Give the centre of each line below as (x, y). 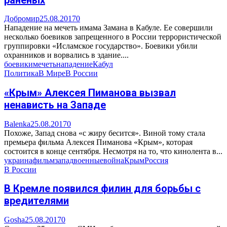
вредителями (36, 201)
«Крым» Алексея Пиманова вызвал (90, 92)
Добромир (22, 19)
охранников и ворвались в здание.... (66, 55)
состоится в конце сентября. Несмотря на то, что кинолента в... (113, 151)
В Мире (52, 73)
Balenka (17, 124)
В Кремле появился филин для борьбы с (102, 189)
